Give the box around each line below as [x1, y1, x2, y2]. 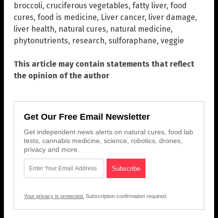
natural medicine [110, 24, 171, 34]
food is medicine [37, 13, 97, 22]
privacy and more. [24, 145, 79, 154]
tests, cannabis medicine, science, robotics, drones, [24, 137, 182, 145]
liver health [14, 24, 54, 34]
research [72, 36, 105, 46]
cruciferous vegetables [46, 1, 128, 11]
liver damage [148, 13, 195, 22]
